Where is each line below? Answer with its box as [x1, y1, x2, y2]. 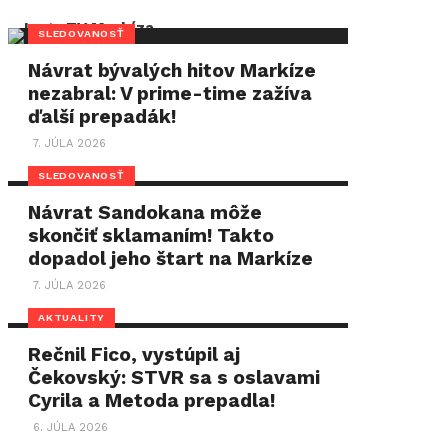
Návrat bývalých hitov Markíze [28, 59, 317, 82]
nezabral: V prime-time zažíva [28, 82, 313, 105]
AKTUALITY [38, 310, 106, 324]
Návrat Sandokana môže [28, 201, 263, 224]
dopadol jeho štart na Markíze [28, 247, 314, 270]
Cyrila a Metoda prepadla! [28, 389, 276, 412]
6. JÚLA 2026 [33, 421, 109, 434]
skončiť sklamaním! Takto [28, 224, 275, 247]
